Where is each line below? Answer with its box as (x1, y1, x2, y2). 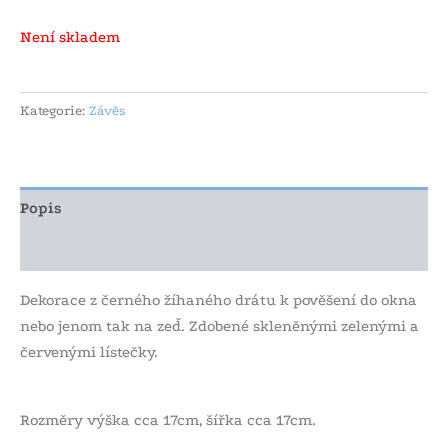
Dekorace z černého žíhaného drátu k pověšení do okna (20, 291, 417, 310)
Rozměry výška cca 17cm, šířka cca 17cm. (20, 410, 316, 429)
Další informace (20, 241, 142, 260)
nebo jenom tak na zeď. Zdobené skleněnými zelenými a (20, 317, 419, 336)
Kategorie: (20, 103, 89, 120)
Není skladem (20, 28, 120, 47)
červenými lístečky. (20, 343, 158, 362)
